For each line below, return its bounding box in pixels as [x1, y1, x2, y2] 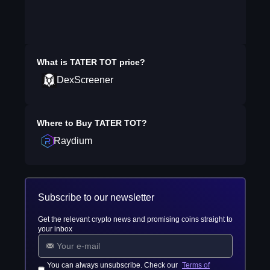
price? [116, 57, 145, 67]
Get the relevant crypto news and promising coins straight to [37, 215, 233, 224]
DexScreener [56, 75, 113, 85]
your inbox [37, 225, 72, 233]
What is [36, 57, 70, 67]
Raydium [53, 136, 92, 146]
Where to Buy [36, 118, 95, 128]
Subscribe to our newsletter [37, 192, 154, 202]
